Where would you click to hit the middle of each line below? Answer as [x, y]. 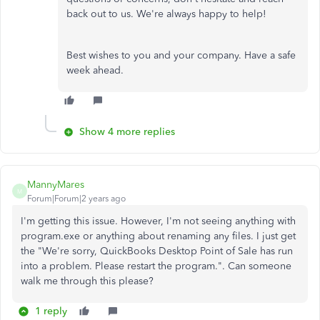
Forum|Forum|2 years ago [76, 199]
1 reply [51, 311]
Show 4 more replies [127, 132]
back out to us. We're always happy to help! [166, 14]
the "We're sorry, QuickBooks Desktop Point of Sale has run [157, 251]
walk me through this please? [87, 281]
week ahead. [95, 70]
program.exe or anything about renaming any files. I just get [158, 236]
